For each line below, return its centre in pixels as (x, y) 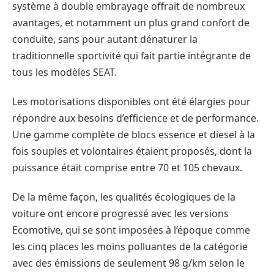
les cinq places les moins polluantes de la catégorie (130, 246)
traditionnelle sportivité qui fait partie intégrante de (131, 56)
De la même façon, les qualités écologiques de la (124, 197)
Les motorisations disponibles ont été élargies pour (131, 102)
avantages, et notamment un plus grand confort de (131, 23)
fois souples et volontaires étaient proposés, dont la (132, 151)
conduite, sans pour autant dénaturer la (105, 39)
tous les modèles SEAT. (65, 72)
